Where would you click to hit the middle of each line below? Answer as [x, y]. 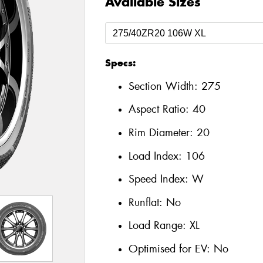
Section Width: [165, 86]
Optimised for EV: [171, 249]
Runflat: [147, 202]
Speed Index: [160, 179]
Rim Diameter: [162, 132]
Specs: [120, 63]
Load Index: [157, 156]
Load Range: [157, 226]
